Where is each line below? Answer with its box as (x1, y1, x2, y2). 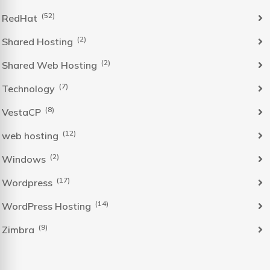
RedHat (2, 12, 40, 24)
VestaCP (2, 106, 43, 118)
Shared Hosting (2, 36, 75, 48)
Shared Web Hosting (2, 59, 99, 71)
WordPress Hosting (2, 200, 93, 212)
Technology (2, 83, 57, 95)
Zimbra (2, 224, 37, 236)
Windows (2, 153, 48, 165)
